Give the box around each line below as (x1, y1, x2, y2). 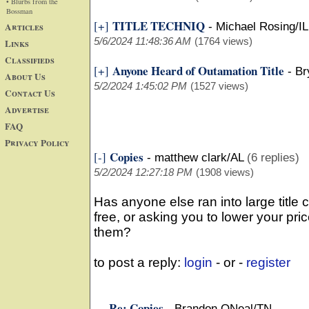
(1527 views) (190, 80, 248, 92)
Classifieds (5, 52, 54, 67)
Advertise (5, 102, 49, 117)
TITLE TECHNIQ (112, 17, 205, 34)
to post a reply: (94, 255, 184, 270)
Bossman (6, 6, 32, 16)
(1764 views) (195, 35, 252, 47)
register (246, 255, 290, 270)
